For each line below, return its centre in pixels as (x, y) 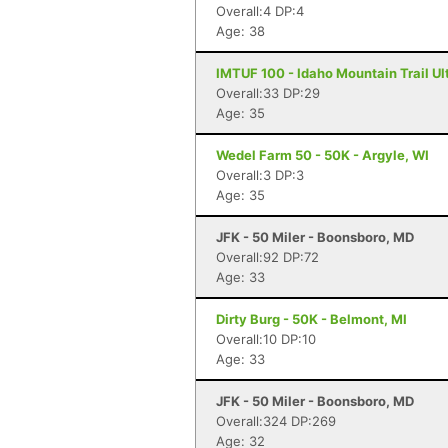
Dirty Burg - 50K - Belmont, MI (311, 319)
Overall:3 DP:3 (260, 175)
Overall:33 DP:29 (268, 93)
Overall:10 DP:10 (266, 339)
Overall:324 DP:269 (276, 421)
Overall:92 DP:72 (267, 257)
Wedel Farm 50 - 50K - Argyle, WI (322, 155)
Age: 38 (240, 31)
